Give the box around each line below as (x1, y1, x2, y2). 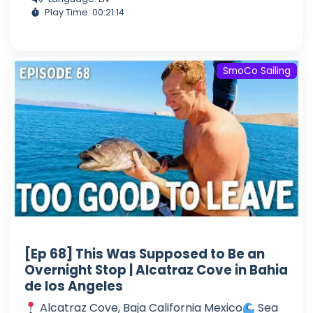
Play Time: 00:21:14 (45, 6, 124, 18)
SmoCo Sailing (223, 64, 291, 78)
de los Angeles (24, 277, 123, 295)
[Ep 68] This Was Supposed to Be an (24, 245, 265, 263)
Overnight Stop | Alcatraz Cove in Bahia (24, 261, 288, 279)
